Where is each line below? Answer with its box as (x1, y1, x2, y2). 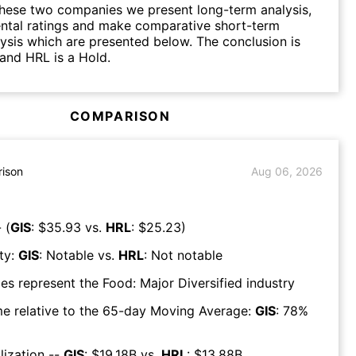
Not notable (151, 246, 222, 263)
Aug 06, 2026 (251, 164, 323, 179)
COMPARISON (69, 107, 171, 124)
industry (242, 274, 295, 291)
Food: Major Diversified (103, 274, 242, 291)
